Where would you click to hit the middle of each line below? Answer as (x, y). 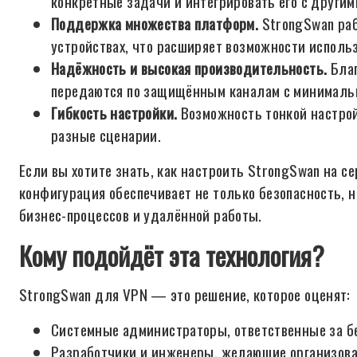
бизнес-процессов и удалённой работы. (141, 215)
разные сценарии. (106, 135)
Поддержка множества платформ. (155, 24)
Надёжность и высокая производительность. (189, 68)
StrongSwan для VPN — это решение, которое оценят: (185, 294)
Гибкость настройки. (114, 113)
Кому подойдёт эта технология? (172, 255)
